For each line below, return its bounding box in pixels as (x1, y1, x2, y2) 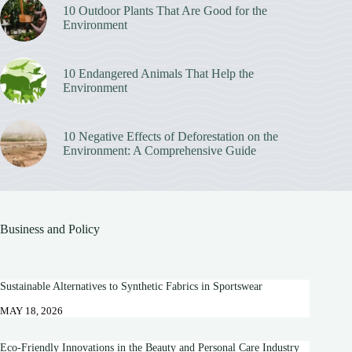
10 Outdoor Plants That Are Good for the (63, 4, 267, 18)
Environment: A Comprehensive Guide (63, 144, 256, 158)
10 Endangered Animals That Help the (63, 67, 254, 81)
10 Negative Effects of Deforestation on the (63, 130, 278, 144)
